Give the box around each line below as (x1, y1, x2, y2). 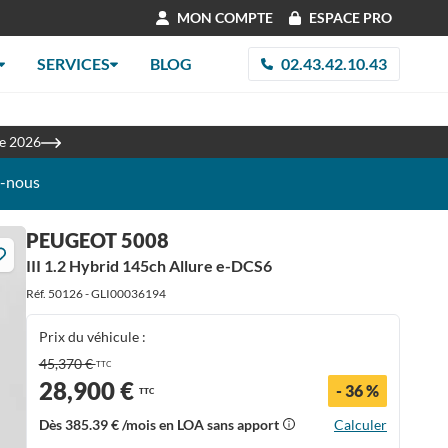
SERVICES (37, 54, 111, 73)
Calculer (333, 416, 387, 433)
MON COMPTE (176, 9, 273, 26)
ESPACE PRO (309, 9, 392, 26)
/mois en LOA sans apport (121, 416, 279, 433)
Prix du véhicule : (38, 328, 146, 345)
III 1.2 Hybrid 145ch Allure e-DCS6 (25, 256, 272, 275)
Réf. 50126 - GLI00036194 (25, 286, 166, 301)
